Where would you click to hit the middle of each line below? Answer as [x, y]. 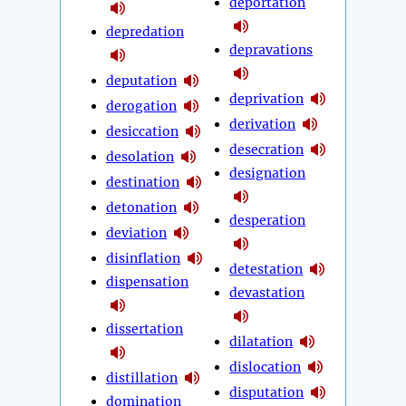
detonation [141, 207]
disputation [267, 392]
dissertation [145, 329]
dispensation [147, 282]
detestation [266, 269]
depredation [145, 32]
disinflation [143, 258]
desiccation [142, 131]
